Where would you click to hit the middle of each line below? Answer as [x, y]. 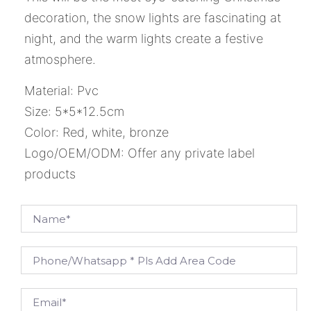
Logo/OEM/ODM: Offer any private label [140, 153]
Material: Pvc [61, 90]
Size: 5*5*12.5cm [74, 111]
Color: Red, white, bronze [96, 132]
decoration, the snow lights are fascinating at [153, 18]
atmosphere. [60, 60]
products [50, 174]
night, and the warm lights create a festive [144, 39]
